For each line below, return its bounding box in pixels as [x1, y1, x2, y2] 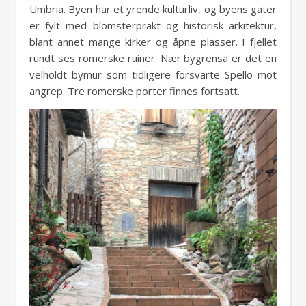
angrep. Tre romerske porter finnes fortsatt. [29, 84, 240, 98]
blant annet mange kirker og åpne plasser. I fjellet [29, 35, 277, 48]
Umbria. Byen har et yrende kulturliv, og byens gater [29, 2, 277, 16]
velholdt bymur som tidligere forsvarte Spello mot [29, 68, 277, 81]
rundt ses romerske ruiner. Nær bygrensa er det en [29, 51, 277, 65]
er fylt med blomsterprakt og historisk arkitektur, [29, 18, 277, 32]
